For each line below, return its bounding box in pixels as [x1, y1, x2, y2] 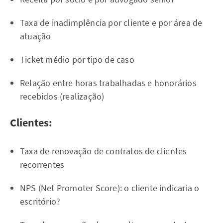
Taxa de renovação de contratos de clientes [20, 145, 187, 157]
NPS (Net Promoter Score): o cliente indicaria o [20, 182, 200, 194]
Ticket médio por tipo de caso [20, 54, 134, 65]
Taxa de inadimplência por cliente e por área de [20, 17, 203, 28]
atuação [20, 30, 51, 42]
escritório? [20, 196, 61, 207]
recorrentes [20, 159, 65, 170]
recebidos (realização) [20, 91, 105, 102]
